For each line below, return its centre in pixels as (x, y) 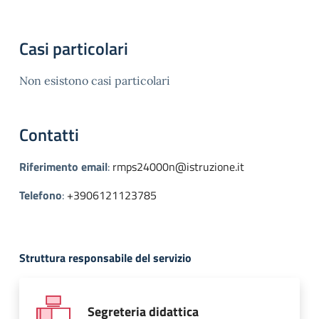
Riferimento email (63, 166)
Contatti (49, 134)
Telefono (41, 195)
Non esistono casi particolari (95, 80)
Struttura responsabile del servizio (105, 257)
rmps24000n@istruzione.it (178, 166)
